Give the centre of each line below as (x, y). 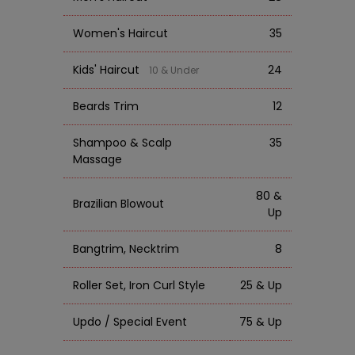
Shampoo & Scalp (122, 142)
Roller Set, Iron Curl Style (139, 285)
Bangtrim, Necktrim (126, 248)
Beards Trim (106, 106)
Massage (97, 159)
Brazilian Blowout (118, 203)
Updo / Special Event (130, 321)
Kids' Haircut (111, 69)
